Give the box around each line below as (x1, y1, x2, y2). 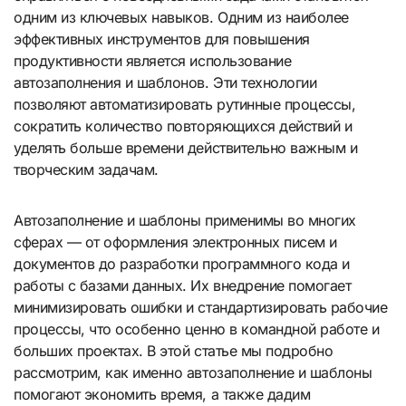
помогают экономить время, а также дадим (14, 385, 311, 404)
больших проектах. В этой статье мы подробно (14, 342, 333, 361)
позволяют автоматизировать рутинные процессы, (14, 95, 356, 114)
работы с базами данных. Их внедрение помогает (14, 276, 352, 295)
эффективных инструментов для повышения (14, 30, 310, 49)
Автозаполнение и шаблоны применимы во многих (14, 211, 356, 230)
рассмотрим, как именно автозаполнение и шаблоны (14, 363, 372, 382)
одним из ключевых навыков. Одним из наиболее (14, 8, 349, 27)
